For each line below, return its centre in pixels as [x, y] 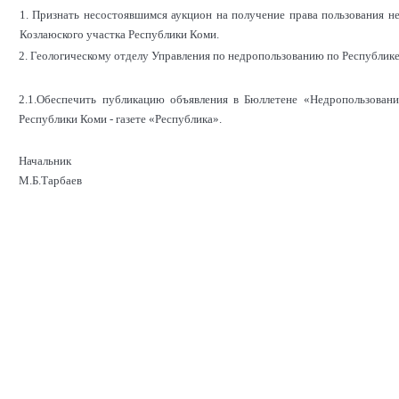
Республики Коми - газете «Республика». [121, 118]
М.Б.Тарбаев [51, 180]
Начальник [45, 160]
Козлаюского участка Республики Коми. [119, 34]
